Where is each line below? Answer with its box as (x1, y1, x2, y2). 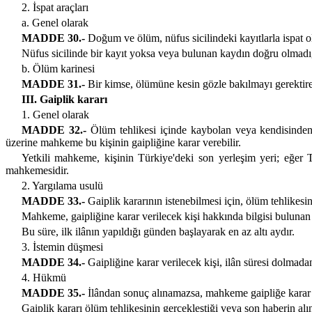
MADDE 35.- (21, 287, 85, 299)
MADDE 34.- (21, 256, 85, 269)
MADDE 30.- (21, 32, 85, 45)
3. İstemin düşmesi (21, 241, 103, 253)
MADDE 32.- (21, 124, 86, 136)
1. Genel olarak (21, 109, 89, 121)
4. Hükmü (21, 272, 66, 284)
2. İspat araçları (21, 1, 88, 14)
